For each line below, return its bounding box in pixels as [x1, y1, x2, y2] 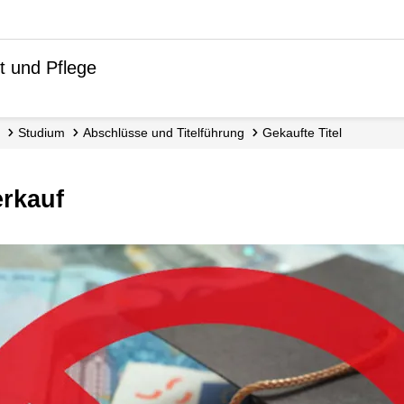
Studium [25, 125, 65, 140]
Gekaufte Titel [271, 125, 342, 140]
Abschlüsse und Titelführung [90, 125, 244, 140]
